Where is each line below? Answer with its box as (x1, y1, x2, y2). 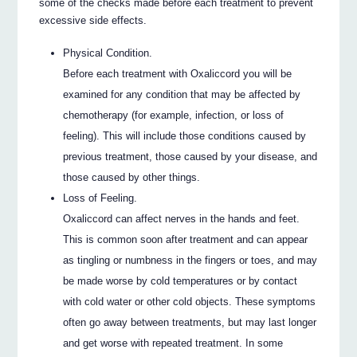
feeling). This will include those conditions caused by (63, 129, 307, 142)
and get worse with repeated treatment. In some (63, 336, 284, 349)
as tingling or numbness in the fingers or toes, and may (63, 253, 318, 266)
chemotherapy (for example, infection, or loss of (63, 108, 284, 121)
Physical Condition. (63, 46, 153, 59)
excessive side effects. (39, 14, 147, 26)
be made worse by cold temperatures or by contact (63, 274, 298, 287)
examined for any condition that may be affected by (63, 88, 301, 100)
